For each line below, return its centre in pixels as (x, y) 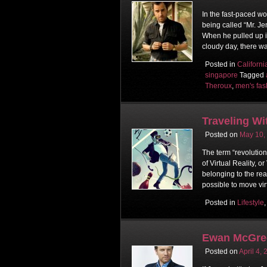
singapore (221, 75)
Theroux (218, 86)
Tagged (253, 75)
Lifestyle (251, 202)
